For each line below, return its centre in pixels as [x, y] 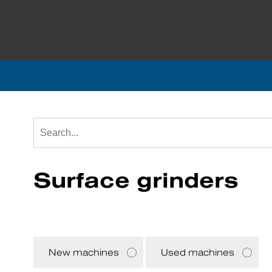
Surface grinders [136, 180]
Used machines [198, 252]
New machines [84, 252]
